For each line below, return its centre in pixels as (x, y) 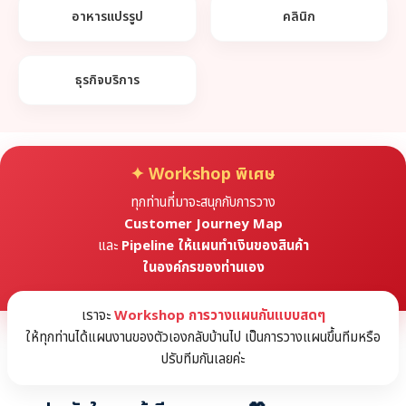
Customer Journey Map (203, 225)
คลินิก (299, 17)
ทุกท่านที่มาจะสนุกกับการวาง (203, 203)
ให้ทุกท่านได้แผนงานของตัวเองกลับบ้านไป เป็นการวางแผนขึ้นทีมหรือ (203, 338)
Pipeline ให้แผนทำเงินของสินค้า (215, 246)
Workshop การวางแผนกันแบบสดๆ (219, 316)
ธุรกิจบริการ (107, 81)
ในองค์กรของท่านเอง (203, 268)
